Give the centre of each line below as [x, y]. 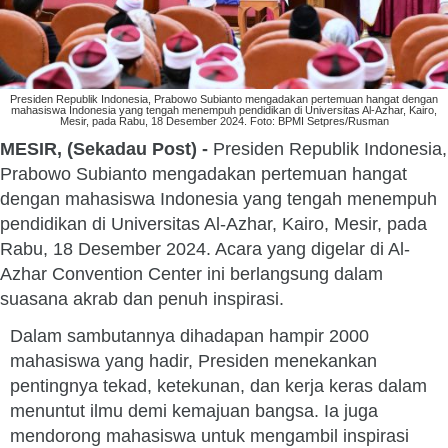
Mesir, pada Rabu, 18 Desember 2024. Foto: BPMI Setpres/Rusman [224, 121]
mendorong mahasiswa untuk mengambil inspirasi [209, 436]
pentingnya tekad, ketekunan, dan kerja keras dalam [218, 386]
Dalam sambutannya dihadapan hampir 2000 [189, 336]
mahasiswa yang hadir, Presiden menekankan [193, 361]
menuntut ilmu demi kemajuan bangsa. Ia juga [194, 411]
